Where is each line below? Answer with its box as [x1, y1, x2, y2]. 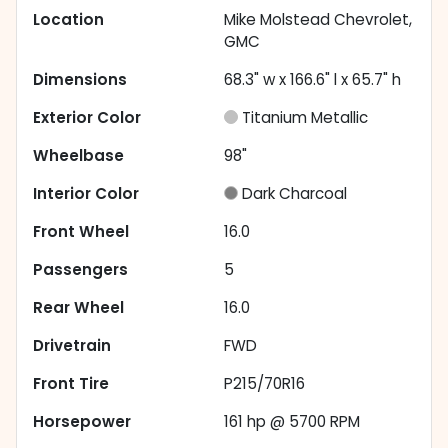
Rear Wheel [33, 297, 124, 319]
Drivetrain [33, 335, 111, 357]
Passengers [33, 259, 128, 281]
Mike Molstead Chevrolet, [224, 9, 412, 31]
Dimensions [33, 69, 127, 91]
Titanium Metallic [242, 107, 368, 129]
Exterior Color [33, 107, 141, 129]
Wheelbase [33, 145, 124, 167]
